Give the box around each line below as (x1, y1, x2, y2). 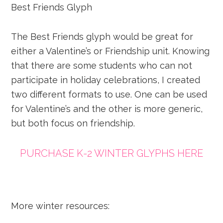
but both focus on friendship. (11, 117, 135, 128)
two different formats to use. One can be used (11, 89, 208, 100)
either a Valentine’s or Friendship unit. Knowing (11, 45, 210, 56)
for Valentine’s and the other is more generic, (11, 103, 203, 114)
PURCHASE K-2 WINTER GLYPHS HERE (20, 147, 203, 159)
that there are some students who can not (11, 60, 193, 71)
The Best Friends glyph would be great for (11, 31, 194, 42)
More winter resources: (11, 200, 110, 211)
